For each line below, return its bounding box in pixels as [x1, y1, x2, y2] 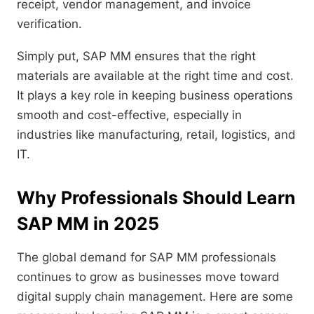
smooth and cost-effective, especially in [17, 108, 242, 123]
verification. [17, 17, 82, 32]
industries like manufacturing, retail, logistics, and [17, 128, 296, 142]
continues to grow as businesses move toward [17, 270, 280, 285]
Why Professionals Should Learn [17, 187, 296, 209]
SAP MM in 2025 [17, 213, 159, 235]
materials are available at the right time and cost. [17, 69, 294, 83]
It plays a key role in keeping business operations [17, 88, 293, 103]
